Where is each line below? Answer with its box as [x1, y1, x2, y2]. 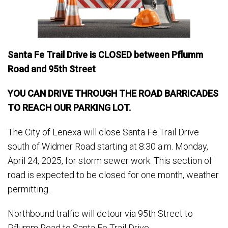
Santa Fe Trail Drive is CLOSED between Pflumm [8, 49, 203, 60]
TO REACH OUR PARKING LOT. [8, 102, 131, 113]
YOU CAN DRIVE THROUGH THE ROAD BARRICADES [8, 88, 218, 99]
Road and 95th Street [8, 64, 96, 74]
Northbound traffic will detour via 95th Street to [8, 208, 193, 219]
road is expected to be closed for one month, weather [8, 169, 219, 180]
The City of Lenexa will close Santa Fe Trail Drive [8, 127, 199, 137]
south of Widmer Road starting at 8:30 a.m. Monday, [8, 141, 208, 152]
